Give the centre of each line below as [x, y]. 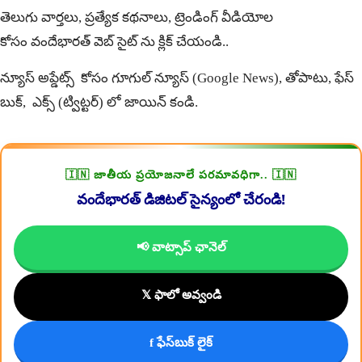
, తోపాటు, [307, 78]
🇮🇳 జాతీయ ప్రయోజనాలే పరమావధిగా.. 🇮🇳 [181, 175]
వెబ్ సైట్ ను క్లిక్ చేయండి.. [160, 42]
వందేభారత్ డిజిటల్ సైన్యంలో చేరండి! [181, 200]
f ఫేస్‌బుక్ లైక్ [181, 343]
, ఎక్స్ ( [43, 103]
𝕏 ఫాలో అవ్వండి [181, 295]
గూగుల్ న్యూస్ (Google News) [195, 78]
